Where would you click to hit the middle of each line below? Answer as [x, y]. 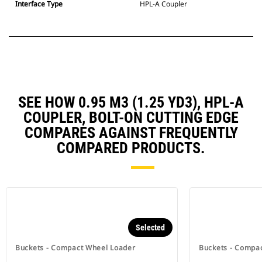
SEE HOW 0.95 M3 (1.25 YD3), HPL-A [131, 103]
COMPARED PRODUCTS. [131, 148]
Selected [150, 228]
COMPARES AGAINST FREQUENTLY [131, 133]
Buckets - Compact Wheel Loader [75, 248]
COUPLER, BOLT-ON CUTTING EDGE [131, 118]
